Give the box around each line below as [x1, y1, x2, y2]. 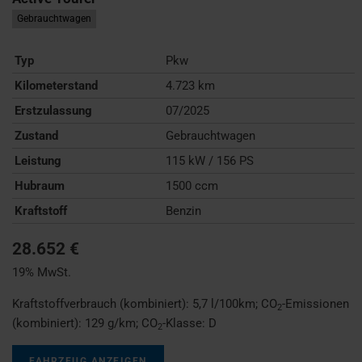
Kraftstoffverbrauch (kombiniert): [12, 296, 192, 311]
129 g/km [85, 315, 136, 330]
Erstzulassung [15, 103, 92, 118]
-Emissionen [282, 296, 349, 311]
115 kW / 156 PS [166, 153, 255, 168]
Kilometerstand [15, 78, 98, 93]
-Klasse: [162, 315, 208, 330]
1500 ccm [166, 178, 219, 193]
